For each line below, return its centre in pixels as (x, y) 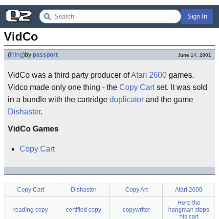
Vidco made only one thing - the (64, 87)
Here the (189, 203)
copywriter (136, 210)
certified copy (83, 210)
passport (45, 55)
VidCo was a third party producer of (69, 75)
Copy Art (136, 190)
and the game (168, 99)
